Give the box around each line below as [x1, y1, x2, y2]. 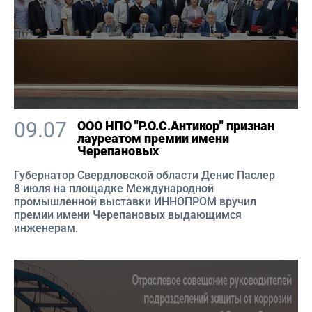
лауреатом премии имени [77, 131, 229, 146]
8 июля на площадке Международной [14, 182, 214, 195]
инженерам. [14, 221, 78, 235]
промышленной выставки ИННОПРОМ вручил [14, 195, 256, 208]
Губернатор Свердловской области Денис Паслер [14, 169, 275, 182]
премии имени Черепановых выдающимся [14, 208, 242, 221]
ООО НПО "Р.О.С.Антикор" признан [77, 118, 274, 133]
